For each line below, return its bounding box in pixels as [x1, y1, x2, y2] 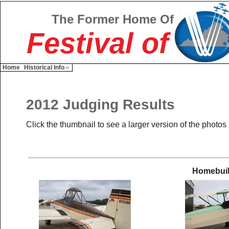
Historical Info [24, 64, 64, 71]
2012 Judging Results [26, 97, 175, 112]
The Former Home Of [52, 12, 174, 26]
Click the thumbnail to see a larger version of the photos [26, 120, 226, 129]
